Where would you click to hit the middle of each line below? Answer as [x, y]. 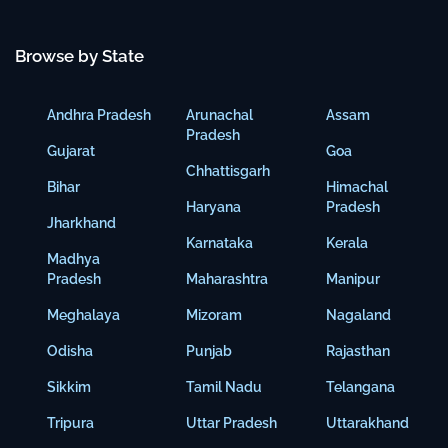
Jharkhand [81, 222]
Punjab [209, 350]
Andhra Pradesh [99, 114]
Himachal [356, 186]
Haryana [214, 206]
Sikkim [69, 386]
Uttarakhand [367, 422]
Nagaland [358, 314]
